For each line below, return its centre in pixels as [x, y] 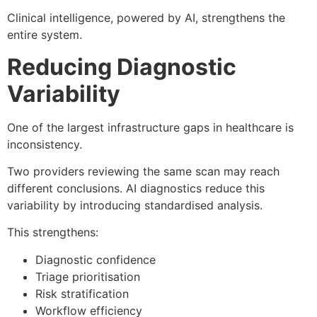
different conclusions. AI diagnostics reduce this [136, 188]
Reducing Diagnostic [122, 67]
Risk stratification [82, 293]
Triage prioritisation [88, 276]
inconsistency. [45, 144]
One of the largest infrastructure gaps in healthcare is [150, 127]
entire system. [45, 35]
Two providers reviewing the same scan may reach [143, 171]
